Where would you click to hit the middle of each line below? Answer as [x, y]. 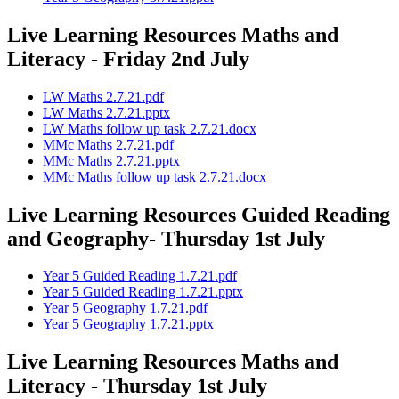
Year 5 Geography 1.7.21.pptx [128, 324]
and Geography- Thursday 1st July [166, 238]
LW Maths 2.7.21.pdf [103, 96]
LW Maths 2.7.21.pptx [106, 112]
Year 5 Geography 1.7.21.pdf [125, 308]
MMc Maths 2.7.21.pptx [111, 160]
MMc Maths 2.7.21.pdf [108, 144]
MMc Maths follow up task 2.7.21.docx [155, 176]
